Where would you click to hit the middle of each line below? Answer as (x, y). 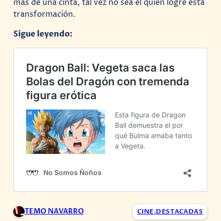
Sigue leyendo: (43, 34)
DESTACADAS (180, 212)
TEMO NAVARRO (54, 212)
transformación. (45, 14)
